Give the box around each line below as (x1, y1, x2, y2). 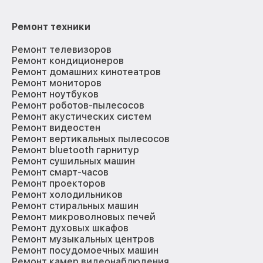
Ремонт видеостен (12, 122, 100, 133)
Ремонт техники (12, 21, 90, 32)
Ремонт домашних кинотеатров (12, 66, 161, 77)
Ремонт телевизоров (12, 43, 112, 55)
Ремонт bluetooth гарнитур (12, 144, 139, 156)
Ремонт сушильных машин (12, 155, 135, 167)
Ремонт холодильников (12, 188, 123, 200)
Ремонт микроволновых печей (12, 211, 156, 222)
